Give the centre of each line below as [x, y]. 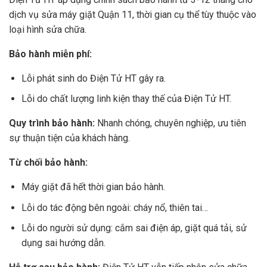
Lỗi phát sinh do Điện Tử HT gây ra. [93, 78]
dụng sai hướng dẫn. [63, 243]
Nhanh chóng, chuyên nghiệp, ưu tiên [170, 123]
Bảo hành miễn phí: [50, 54]
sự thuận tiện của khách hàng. [69, 138]
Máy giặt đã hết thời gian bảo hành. [93, 187]
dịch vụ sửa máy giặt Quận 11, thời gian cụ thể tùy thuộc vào [133, 14]
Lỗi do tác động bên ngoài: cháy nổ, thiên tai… [114, 207]
